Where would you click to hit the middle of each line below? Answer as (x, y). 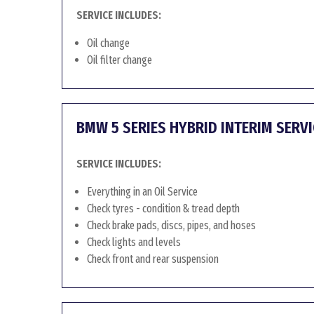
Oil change (108, 43)
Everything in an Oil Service (142, 192)
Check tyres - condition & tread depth (163, 209)
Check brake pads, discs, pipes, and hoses (171, 225)
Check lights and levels (134, 242)
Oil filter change (120, 60)
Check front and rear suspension (153, 259)
